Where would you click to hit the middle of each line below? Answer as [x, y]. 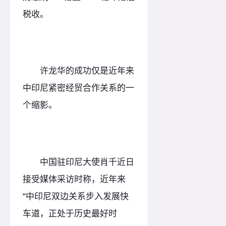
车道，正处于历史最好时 [70, 213]
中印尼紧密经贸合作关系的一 [78, 88]
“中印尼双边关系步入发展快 [76, 196]
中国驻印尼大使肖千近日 [78, 161]
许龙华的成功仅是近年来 [78, 71]
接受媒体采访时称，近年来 [74, 179]
